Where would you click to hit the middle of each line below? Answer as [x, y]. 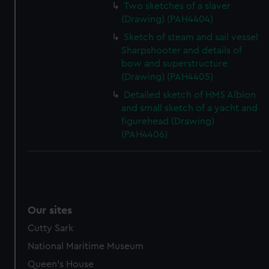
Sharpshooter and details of [182, 50]
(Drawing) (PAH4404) [168, 19]
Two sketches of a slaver [177, 6]
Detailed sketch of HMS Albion [190, 95]
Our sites [50, 210]
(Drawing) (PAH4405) [168, 77]
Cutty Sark [51, 228]
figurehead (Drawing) [168, 121]
